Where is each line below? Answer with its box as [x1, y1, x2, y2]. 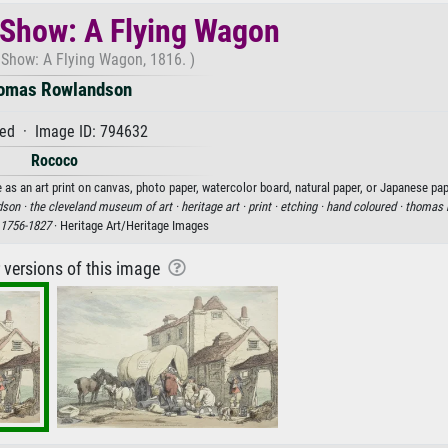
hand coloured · [326, 198, 405, 214]
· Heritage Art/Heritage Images [51, 217, 209, 233]
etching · [280, 198, 326, 214]
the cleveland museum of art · [29, 198, 181, 214]
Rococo [30, 150, 78, 170]
